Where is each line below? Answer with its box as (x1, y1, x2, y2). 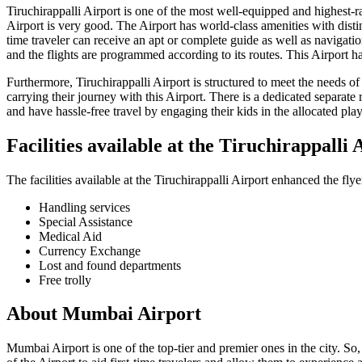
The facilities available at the (6, 172, 154, 187)
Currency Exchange (39, 243, 141, 258)
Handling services (39, 200, 130, 214)
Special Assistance (39, 214, 133, 229)
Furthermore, (6, 74, 76, 89)
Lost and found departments (39, 258, 181, 272)
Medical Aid (39, 229, 102, 243)
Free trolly (39, 272, 91, 287)
